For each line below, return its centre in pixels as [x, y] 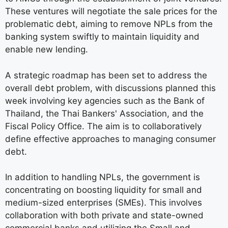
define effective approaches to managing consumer [110, 139]
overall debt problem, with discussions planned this [110, 88]
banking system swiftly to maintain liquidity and [102, 37]
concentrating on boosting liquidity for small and [104, 190]
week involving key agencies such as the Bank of [105, 101]
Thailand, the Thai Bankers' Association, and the [104, 113]
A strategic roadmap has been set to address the [106, 75]
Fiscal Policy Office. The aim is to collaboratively [103, 126]
